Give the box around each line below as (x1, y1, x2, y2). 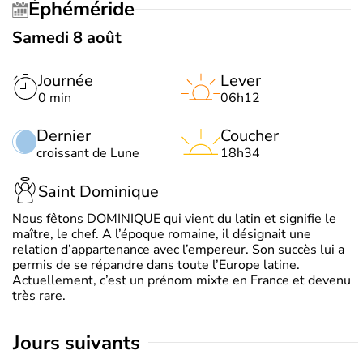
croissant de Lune (36, 143, 139, 162)
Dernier (36, 124, 91, 147)
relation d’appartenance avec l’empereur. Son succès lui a (12, 240, 344, 258)
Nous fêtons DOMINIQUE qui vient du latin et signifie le (12, 209, 336, 228)
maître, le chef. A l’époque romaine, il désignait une (12, 224, 311, 243)
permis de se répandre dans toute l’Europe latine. (12, 255, 300, 274)
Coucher (220, 124, 279, 147)
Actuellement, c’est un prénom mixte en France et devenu (12, 271, 351, 289)
